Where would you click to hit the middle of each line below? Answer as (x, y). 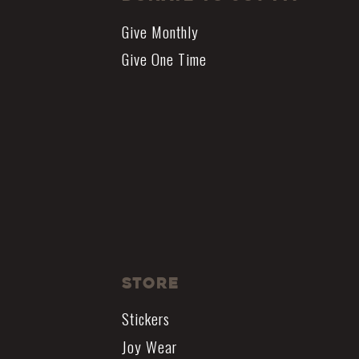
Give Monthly (160, 31)
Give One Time (164, 59)
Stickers (146, 319)
